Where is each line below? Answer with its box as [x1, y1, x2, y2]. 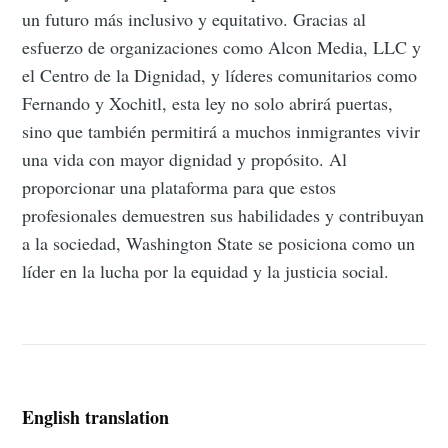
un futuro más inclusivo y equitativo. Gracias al [22, 7, 367, 32]
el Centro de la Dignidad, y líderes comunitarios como [22, 63, 418, 88]
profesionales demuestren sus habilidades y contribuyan [22, 203, 425, 228]
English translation [22, 403, 170, 430]
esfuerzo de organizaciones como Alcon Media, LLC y [22, 35, 422, 60]
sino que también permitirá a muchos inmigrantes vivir [22, 119, 421, 144]
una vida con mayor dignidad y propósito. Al [22, 147, 348, 172]
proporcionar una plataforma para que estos [22, 175, 337, 200]
